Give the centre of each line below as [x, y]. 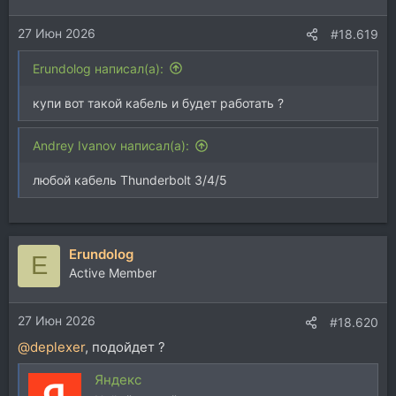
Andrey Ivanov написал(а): [111, 146]
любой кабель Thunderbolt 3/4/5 [130, 180]
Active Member [113, 272]
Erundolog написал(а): [98, 68]
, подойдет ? [125, 347]
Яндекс [118, 379]
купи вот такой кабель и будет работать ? [158, 103]
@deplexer [51, 347]
